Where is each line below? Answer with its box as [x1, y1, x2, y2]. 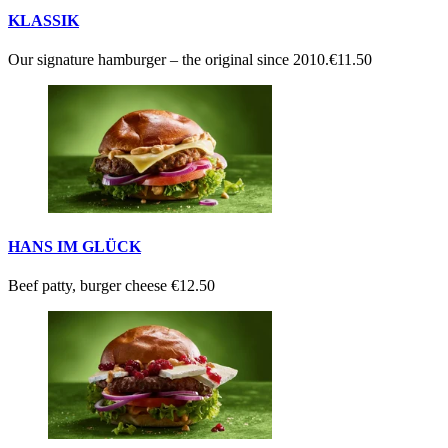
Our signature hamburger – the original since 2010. [8, 51, 329, 69]
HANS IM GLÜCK [8, 238, 141, 256]
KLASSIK [8, 12, 79, 30]
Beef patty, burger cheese [8, 277, 171, 295]
